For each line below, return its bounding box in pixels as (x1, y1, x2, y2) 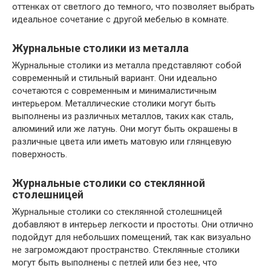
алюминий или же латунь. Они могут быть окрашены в (12, 123, 238, 134)
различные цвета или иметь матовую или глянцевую (12, 135, 232, 147)
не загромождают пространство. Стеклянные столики (12, 244, 240, 255)
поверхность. (12, 148, 67, 160)
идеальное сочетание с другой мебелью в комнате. (12, 13, 229, 25)
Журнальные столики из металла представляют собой (12, 59, 241, 71)
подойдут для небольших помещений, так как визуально (12, 231, 251, 243)
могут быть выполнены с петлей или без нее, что (12, 256, 217, 268)
